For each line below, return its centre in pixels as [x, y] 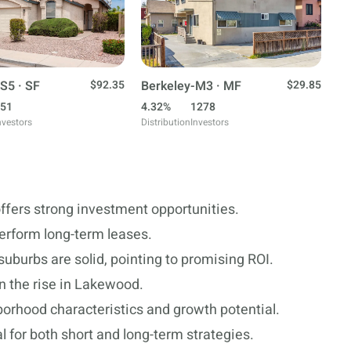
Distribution [166, 122]
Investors [210, 122]
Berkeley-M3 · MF [191, 86]
